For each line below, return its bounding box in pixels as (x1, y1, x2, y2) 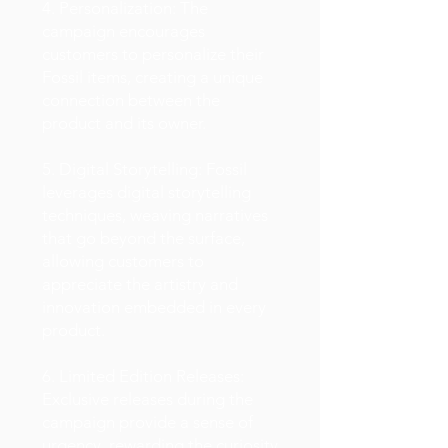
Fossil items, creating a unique (42, 67, 263, 87)
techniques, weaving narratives (42, 205, 268, 225)
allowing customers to (42, 251, 204, 271)
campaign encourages (42, 21, 205, 41)
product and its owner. (42, 113, 206, 133)
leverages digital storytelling (42, 182, 251, 202)
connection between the (42, 90, 220, 110)
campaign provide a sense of (42, 412, 253, 432)
